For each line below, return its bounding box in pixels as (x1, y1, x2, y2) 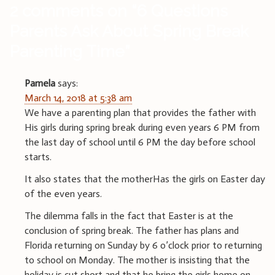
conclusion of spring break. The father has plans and (25, 224, 239, 236)
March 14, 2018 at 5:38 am (25, 91, 132, 104)
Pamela (25, 77, 55, 89)
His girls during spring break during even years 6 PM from (25, 121, 260, 133)
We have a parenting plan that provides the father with (25, 106, 256, 118)
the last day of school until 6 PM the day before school (25, 136, 255, 148)
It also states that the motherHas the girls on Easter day (25, 172, 265, 185)
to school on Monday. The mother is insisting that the (25, 254, 250, 266)
